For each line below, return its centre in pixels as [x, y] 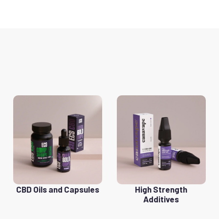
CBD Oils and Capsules [58, 189]
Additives [161, 199]
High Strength [161, 189]
